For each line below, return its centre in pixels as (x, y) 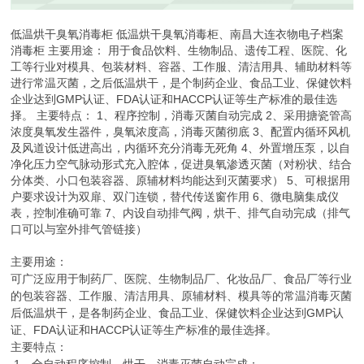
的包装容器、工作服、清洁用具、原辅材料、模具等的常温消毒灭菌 (182, 296)
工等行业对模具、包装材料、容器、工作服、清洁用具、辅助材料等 (182, 66)
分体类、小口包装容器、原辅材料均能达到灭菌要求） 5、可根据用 (181, 180)
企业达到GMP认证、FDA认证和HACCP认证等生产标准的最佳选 (174, 99)
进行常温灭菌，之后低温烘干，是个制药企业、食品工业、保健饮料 (182, 82)
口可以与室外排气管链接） (79, 229)
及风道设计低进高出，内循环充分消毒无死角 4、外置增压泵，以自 (181, 147)
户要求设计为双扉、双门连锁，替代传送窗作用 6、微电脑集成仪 (175, 196)
